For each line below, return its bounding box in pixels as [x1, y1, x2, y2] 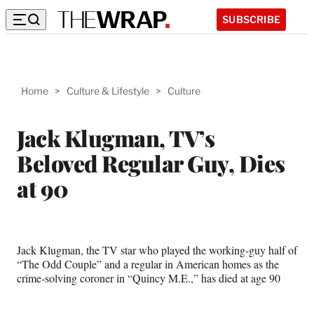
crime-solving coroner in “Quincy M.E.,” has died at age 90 [17, 270, 280, 285]
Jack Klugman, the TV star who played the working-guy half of [17, 242, 297, 257]
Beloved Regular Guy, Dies [17, 147, 285, 178]
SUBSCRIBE [222, 13, 280, 25]
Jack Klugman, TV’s [17, 122, 214, 153]
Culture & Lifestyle [67, 85, 149, 97]
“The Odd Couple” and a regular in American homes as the [17, 256, 279, 271]
